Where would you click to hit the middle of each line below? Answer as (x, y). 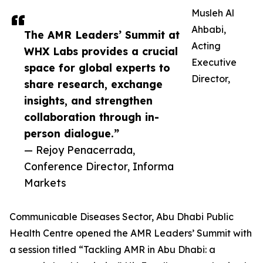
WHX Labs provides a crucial (101, 51)
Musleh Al (213, 13)
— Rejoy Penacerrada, (80, 150)
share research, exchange (93, 84)
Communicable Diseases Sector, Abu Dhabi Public (122, 217)
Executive (214, 63)
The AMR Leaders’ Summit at (102, 35)
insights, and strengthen (88, 101)
